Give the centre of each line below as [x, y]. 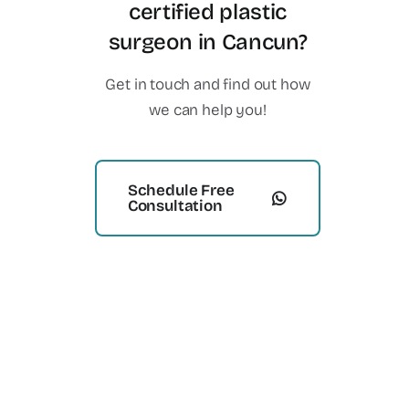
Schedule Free [181, 190]
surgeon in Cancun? [208, 42]
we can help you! [208, 110]
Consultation [175, 206]
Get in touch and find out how [208, 84]
